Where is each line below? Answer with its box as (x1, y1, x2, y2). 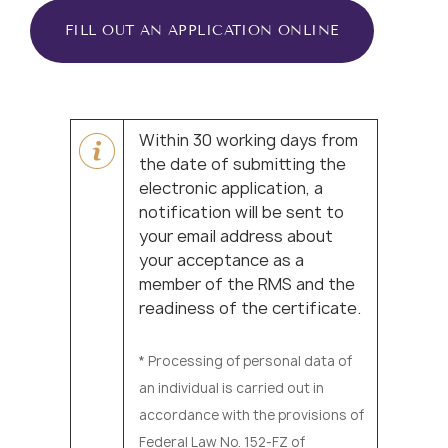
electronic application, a (139, 176, 323, 199)
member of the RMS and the (139, 272, 355, 295)
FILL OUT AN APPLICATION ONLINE (65, 22, 339, 40)
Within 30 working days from (139, 128, 358, 151)
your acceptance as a (139, 248, 304, 271)
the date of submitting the (139, 152, 346, 175)
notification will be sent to (139, 200, 344, 223)
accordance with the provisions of (139, 406, 364, 425)
